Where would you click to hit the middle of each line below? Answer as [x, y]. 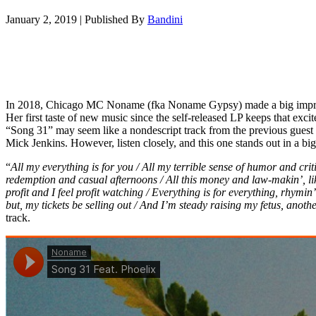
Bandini [165, 19]
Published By [116, 19]
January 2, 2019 [41, 19]
